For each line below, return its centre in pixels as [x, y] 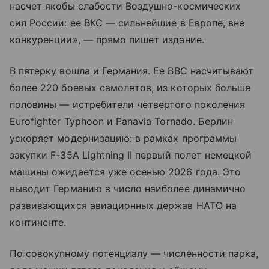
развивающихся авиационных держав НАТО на [123, 206]
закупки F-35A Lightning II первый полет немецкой [131, 155]
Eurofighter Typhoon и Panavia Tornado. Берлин [122, 122]
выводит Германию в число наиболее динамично [128, 189]
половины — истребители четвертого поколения [128, 105]
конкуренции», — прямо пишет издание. [107, 40]
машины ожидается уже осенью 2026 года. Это [125, 172]
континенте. [38, 222]
